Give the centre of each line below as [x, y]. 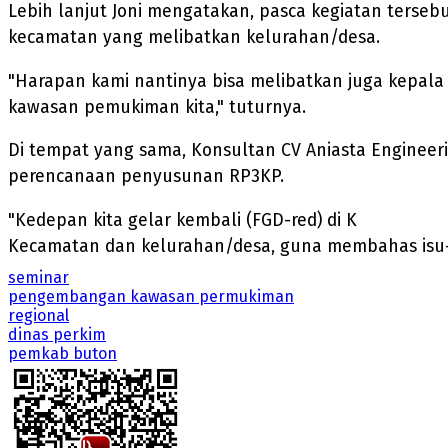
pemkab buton [62, 353]
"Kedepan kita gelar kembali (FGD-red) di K [182, 220]
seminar [38, 277]
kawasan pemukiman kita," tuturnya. [157, 107]
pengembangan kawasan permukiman [151, 296]
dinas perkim [57, 334]
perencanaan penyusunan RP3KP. [146, 177]
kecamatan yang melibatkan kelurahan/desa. [194, 38]
